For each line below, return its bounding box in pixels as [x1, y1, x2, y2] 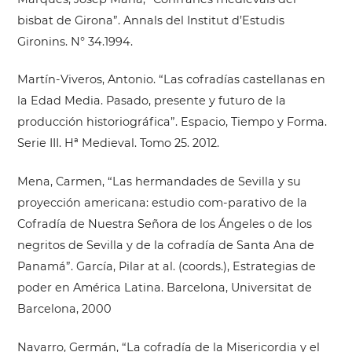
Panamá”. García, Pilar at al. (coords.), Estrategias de [16, 259, 316, 274]
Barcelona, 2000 [16, 302, 112, 317]
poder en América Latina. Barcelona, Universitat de [16, 280, 312, 295]
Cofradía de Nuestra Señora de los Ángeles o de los [16, 217, 312, 232]
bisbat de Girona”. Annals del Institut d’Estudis [16, 13, 284, 27]
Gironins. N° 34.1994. [16, 34, 133, 49]
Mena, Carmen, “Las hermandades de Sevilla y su [16, 174, 301, 189]
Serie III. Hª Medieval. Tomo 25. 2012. [16, 136, 219, 151]
